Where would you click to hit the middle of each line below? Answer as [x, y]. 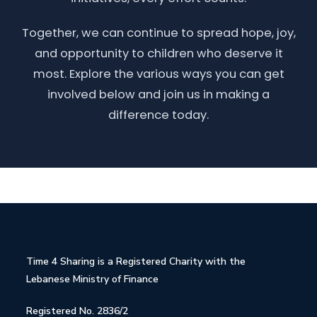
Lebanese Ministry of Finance [93, 279]
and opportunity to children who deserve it [158, 53]
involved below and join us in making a [158, 94]
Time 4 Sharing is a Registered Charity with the [136, 261]
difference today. [158, 115]
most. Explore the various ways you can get [158, 74]
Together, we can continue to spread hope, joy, [158, 33]
